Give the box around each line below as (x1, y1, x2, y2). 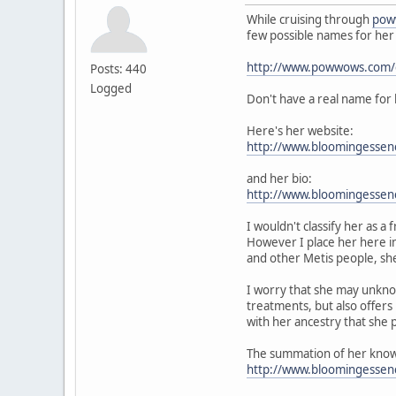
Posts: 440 (90, 60, 147, 77)
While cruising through (247, 11, 372, 27)
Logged (90, 80, 132, 96)
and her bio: (247, 170, 312, 187)
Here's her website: (247, 122, 354, 139)
